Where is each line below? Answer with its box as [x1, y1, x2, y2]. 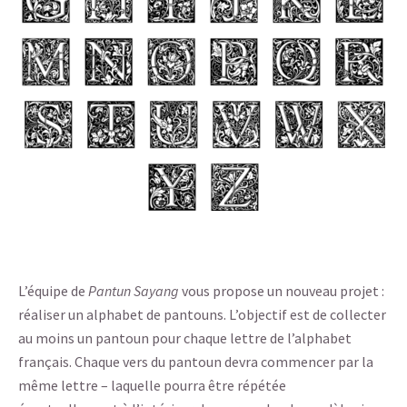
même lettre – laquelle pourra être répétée [18, 376, 286, 394]
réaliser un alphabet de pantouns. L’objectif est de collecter [18, 305, 386, 323]
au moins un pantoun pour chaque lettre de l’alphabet [18, 329, 352, 347]
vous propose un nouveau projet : [179, 282, 384, 300]
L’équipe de [18, 282, 85, 300]
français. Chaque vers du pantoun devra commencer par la [18, 352, 373, 371]
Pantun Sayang [85, 282, 179, 300]
